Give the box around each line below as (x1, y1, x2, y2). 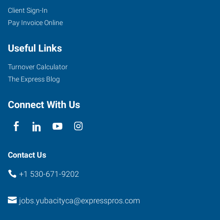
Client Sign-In (8, 6, 48, 14)
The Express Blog (8, 75, 60, 83)
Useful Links (8, 42, 62, 54)
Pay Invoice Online (8, 18, 63, 27)
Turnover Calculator (8, 62, 68, 71)
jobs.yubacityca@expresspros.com (19, 196, 140, 205)
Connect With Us (8, 98, 80, 110)
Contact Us (8, 150, 46, 160)
